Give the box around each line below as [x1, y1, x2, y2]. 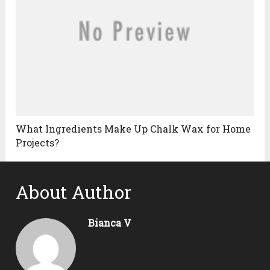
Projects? [16, 136, 60, 149]
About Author [16, 180, 132, 204]
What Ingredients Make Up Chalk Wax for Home [16, 122, 251, 136]
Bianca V [88, 216, 132, 230]
